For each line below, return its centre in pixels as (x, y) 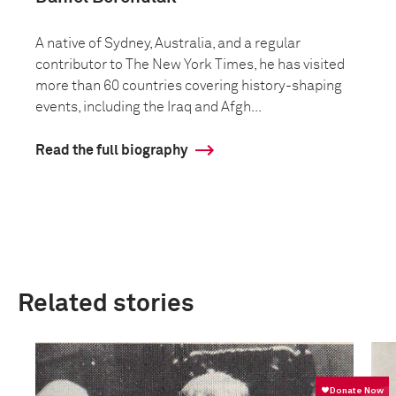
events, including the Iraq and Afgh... (148, 107)
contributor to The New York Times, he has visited (190, 65)
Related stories (106, 304)
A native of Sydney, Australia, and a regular (168, 43)
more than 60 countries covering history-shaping (189, 86)
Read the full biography (111, 150)
